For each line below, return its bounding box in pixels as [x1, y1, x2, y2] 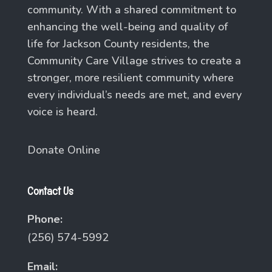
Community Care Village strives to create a [27, 53, 241, 68]
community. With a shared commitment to [27, 2, 236, 17]
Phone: [27, 212, 63, 227]
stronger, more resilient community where [27, 70, 234, 85]
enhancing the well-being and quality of [27, 19, 228, 34]
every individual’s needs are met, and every [27, 87, 242, 102]
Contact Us [27, 184, 73, 199]
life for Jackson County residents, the [27, 36, 209, 51]
